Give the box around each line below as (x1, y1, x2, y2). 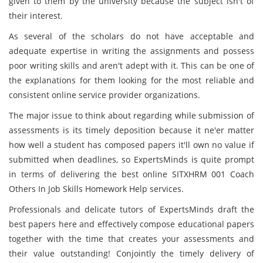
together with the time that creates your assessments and (9, 233, 254, 244)
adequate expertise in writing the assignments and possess (9, 45, 254, 56)
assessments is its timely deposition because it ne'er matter (9, 124, 254, 136)
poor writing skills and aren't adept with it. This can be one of (9, 60, 254, 71)
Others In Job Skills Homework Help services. (9, 183, 184, 194)
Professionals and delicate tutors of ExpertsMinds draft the (9, 204, 254, 215)
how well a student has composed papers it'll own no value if (9, 139, 254, 150)
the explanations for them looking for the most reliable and (9, 75, 254, 86)
